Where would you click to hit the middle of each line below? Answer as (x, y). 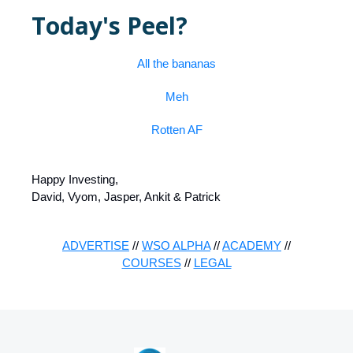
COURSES (151, 262)
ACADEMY (252, 245)
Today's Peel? (110, 25)
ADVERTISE (96, 245)
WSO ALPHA (176, 245)
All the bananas (176, 63)
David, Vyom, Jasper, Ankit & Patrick (126, 196)
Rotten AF (176, 129)
